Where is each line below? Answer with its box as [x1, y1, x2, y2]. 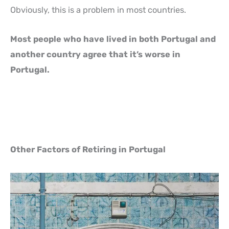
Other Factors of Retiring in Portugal [10, 144, 166, 154]
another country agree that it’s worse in [10, 49, 180, 59]
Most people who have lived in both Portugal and [10, 34, 216, 44]
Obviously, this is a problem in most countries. [10, 5, 186, 15]
